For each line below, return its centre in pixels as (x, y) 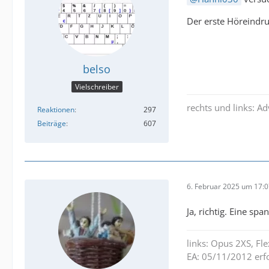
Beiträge (52, 124)
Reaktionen (56, 110)
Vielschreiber (97, 87)
